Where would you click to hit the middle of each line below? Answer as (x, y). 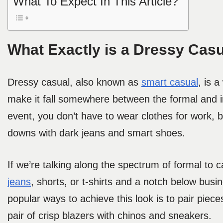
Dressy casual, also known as (74, 82)
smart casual (170, 82)
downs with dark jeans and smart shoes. (98, 133)
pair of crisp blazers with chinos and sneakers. (111, 216)
